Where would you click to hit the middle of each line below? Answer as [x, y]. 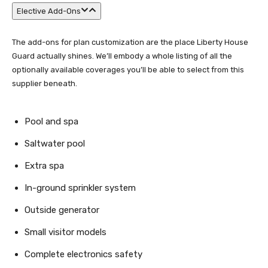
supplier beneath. [45, 83]
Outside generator [62, 210]
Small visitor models [66, 232]
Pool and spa [51, 121]
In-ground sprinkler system [80, 188]
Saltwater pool [55, 144]
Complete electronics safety [83, 254]
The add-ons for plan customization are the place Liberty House [130, 42]
